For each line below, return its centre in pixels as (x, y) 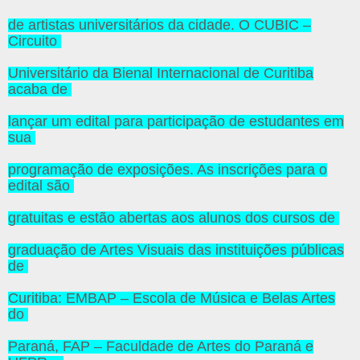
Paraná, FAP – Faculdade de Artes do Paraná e (161, 347)
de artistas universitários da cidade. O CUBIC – (160, 25)
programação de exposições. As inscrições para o (168, 170)
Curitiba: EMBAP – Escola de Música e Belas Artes (172, 299)
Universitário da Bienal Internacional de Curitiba (161, 74)
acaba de (40, 90)
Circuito (35, 41)
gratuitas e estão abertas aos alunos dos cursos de (174, 218)
